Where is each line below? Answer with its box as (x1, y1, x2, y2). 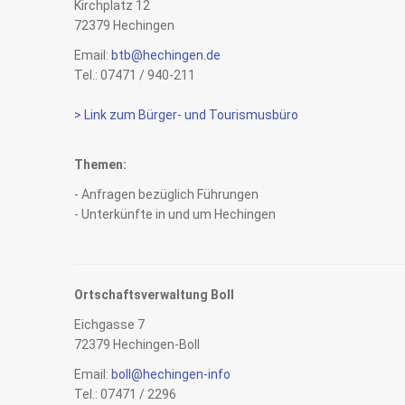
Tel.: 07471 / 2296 (74, 387, 176, 401)
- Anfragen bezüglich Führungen (74, 187, 259, 202)
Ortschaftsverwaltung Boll (74, 287, 234, 302)
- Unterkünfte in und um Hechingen (74, 207, 276, 221)
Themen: (74, 157, 127, 172)
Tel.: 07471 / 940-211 (74, 68, 195, 82)
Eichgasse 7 (74, 317, 145, 332)
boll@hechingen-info (111, 367, 231, 381)
